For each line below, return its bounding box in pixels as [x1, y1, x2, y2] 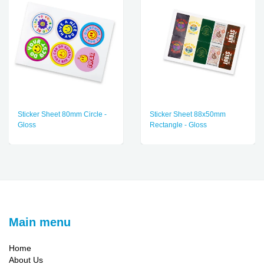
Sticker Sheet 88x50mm [150, 110, 226, 118]
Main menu [9, 216, 71, 229]
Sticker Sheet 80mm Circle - [18, 110, 107, 118]
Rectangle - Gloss [150, 121, 207, 129]
